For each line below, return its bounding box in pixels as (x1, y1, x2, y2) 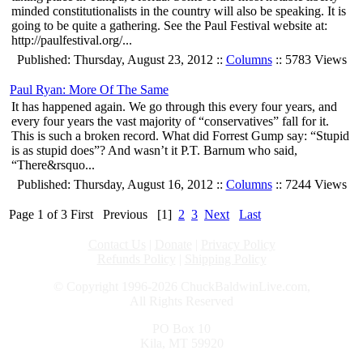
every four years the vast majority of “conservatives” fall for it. (11, 114, 329, 129)
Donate (154, 237, 192, 252)
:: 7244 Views (271, 177, 347, 192)
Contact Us (88, 237, 146, 252)
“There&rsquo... (11, 158, 95, 173)
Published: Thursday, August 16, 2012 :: (16, 177, 226, 192)
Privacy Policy (200, 237, 275, 252)
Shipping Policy (184, 252, 267, 267)
